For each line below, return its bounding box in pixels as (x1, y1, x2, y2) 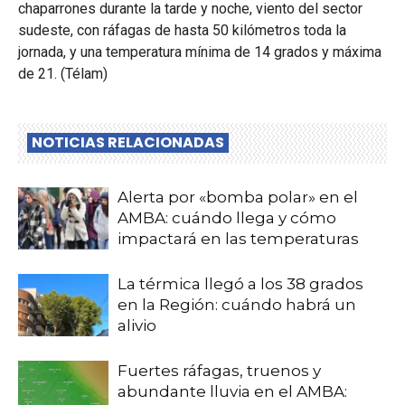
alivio (118, 316, 156, 334)
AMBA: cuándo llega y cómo (118, 209, 336, 227)
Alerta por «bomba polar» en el (118, 188, 358, 206)
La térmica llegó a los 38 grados (118, 275, 363, 293)
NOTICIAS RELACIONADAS (32, 132, 224, 153)
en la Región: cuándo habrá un (118, 296, 356, 314)
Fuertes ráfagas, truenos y (118, 362, 321, 380)
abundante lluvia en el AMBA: (118, 382, 347, 400)
